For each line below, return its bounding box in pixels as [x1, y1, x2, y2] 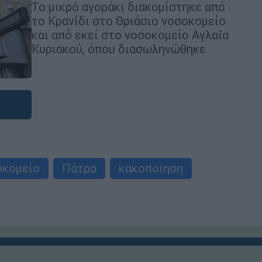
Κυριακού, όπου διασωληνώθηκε [32, 41, 206, 56]
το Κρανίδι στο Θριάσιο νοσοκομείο [32, 13, 226, 28]
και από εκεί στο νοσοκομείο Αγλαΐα [32, 27, 229, 42]
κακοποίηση [119, 161, 183, 176]
